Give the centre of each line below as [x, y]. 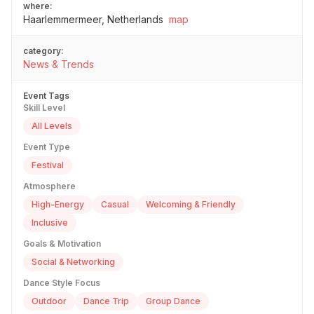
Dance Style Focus [62, 283]
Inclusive [50, 223]
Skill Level [44, 108]
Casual [115, 205]
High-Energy [58, 205]
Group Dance [173, 301]
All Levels [52, 126]
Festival [48, 165]
